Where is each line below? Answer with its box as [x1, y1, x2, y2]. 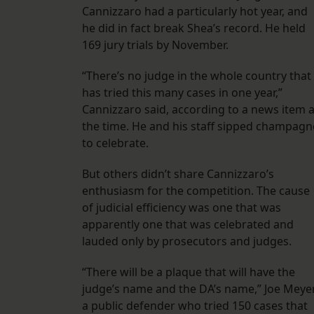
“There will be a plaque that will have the [82, 264, 295, 280]
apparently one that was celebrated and [82, 217, 294, 233]
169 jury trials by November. [82, 37, 231, 53]
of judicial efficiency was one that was [82, 200, 281, 216]
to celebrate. [82, 135, 151, 151]
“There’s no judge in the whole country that [82, 68, 311, 84]
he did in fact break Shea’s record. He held [82, 20, 306, 36]
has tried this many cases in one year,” [82, 85, 282, 101]
